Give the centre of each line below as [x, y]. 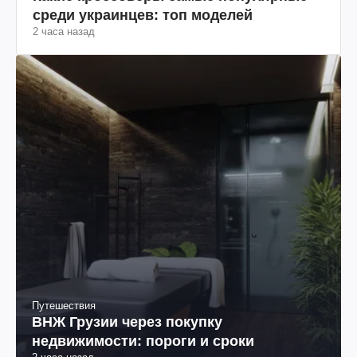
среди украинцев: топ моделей [143, 15]
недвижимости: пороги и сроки [143, 341]
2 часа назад [64, 31]
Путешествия [64, 305]
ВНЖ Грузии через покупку [127, 322]
